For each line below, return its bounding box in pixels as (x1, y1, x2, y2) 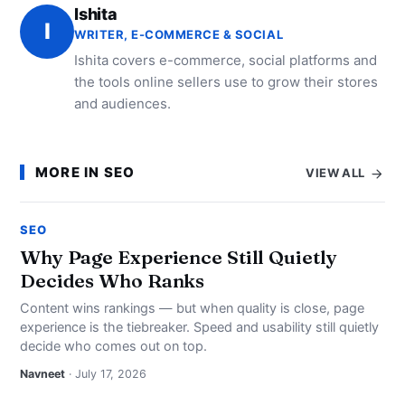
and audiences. (74, 94, 171, 112)
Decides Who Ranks (20, 268, 205, 292)
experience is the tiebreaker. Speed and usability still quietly (20, 318, 379, 335)
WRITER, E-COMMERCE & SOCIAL (74, 26, 284, 42)
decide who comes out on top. (20, 337, 207, 354)
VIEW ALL (306, 165, 368, 180)
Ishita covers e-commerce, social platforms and (74, 51, 377, 69)
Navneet (20, 366, 65, 381)
